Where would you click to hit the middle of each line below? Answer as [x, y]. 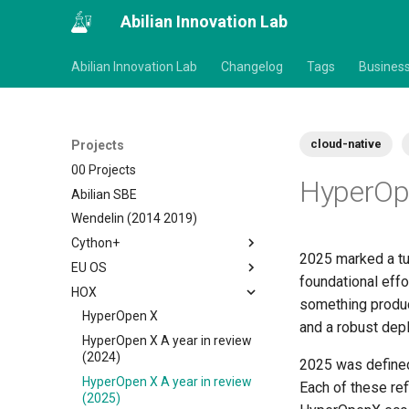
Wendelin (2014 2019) [134, 219]
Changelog [252, 67]
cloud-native [346, 144]
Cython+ [95, 243]
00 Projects [104, 169]
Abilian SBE [104, 194]
